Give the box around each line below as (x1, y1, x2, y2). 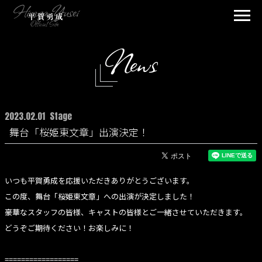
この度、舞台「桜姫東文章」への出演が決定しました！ (5, 191, 195, 202)
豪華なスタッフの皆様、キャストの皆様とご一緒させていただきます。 (5, 206, 247, 218)
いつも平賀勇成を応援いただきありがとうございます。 (5, 175, 194, 186)
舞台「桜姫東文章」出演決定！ (9, 125, 149, 139)
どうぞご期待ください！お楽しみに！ (5, 222, 134, 233)
